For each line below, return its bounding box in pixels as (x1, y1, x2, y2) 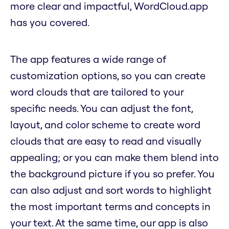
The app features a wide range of (10, 53, 166, 66)
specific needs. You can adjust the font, (10, 102, 193, 115)
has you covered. (10, 16, 89, 29)
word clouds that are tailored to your (10, 85, 184, 99)
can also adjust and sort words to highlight (10, 184, 212, 197)
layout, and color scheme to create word (10, 118, 200, 131)
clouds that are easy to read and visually (10, 134, 201, 148)
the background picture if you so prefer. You (10, 167, 215, 180)
